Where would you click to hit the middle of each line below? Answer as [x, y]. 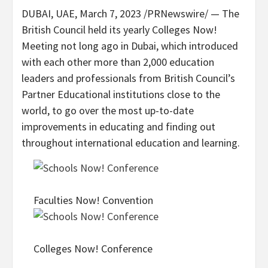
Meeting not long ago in [76, 45]
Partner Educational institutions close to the [121, 94]
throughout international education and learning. [131, 142]
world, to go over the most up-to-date [108, 110]
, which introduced [197, 45]
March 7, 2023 [110, 13]
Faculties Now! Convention [93, 200]
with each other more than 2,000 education [118, 62]
